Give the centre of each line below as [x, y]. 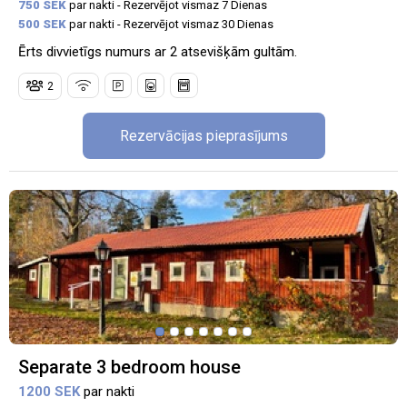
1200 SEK [51, 391]
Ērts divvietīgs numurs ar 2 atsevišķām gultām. [158, 52]
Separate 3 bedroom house [129, 367]
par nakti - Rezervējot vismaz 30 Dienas [170, 25]
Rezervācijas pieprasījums [203, 135]
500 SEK [42, 25]
